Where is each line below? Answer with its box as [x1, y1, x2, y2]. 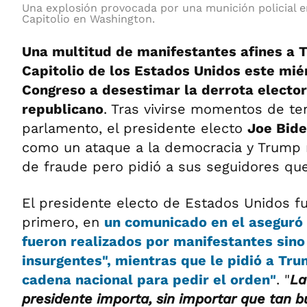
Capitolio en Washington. [22, 12, 155, 25]
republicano [22, 100, 103, 117]
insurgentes [22, 251, 102, 269]
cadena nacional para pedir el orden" [22, 271, 276, 288]
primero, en [22, 213, 104, 230]
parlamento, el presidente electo [22, 119, 247, 136]
